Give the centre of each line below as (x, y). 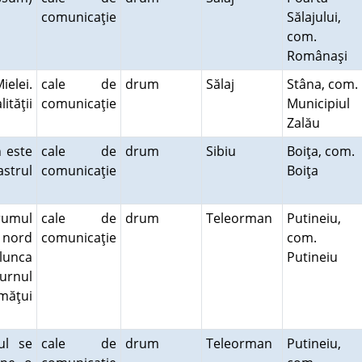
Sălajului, (314, 17)
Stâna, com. (322, 84)
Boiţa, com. (320, 151)
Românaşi (320, 56)
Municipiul (318, 103)
